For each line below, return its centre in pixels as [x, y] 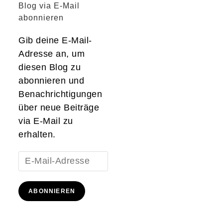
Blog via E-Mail [49, 6]
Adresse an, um [52, 54]
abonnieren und [52, 81]
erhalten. [37, 134]
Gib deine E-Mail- [55, 40]
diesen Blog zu [50, 67]
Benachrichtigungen [60, 94]
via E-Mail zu [46, 121]
